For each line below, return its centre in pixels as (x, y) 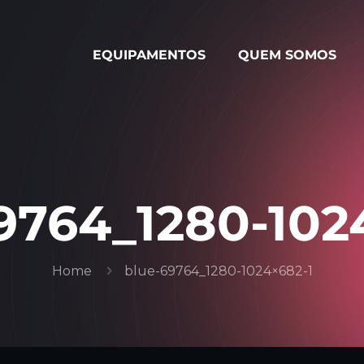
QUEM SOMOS (287, 54)
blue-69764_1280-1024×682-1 (218, 271)
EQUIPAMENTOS (149, 54)
